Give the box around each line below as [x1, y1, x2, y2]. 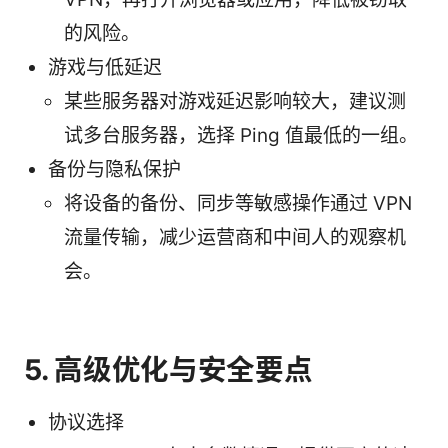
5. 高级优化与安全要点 [24, 351, 313, 387]
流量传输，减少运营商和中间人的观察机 [64, 225, 406, 249]
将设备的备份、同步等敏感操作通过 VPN [64, 191, 412, 215]
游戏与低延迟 [48, 55, 162, 79]
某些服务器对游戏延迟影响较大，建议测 [64, 89, 406, 113]
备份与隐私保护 [48, 157, 181, 181]
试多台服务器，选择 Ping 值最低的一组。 [64, 123, 418, 147]
